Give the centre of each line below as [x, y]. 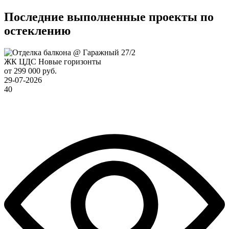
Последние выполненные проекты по [109, 17]
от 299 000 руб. [30, 71]
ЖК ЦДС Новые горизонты [53, 61]
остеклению [37, 30]
